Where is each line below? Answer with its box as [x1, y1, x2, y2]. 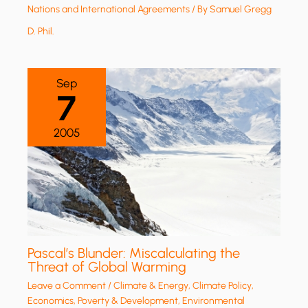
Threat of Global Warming [27, 258, 187, 276]
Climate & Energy [113, 280, 189, 292]
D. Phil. [27, 25, 55, 37]
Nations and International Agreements [27, 3, 190, 15]
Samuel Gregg [210, 3, 272, 15]
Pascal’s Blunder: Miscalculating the [27, 245, 241, 262]
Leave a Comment [27, 280, 107, 292]
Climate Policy [192, 280, 252, 292]
